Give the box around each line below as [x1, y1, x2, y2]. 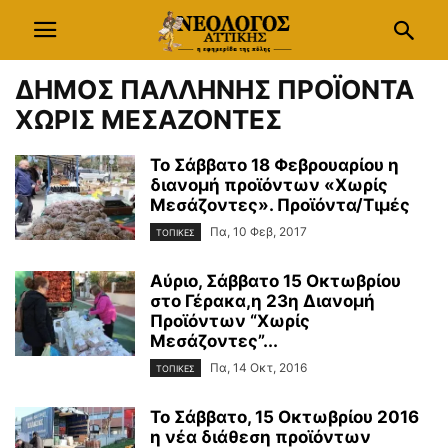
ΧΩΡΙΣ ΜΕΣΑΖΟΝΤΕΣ [15, 104, 282, 135]
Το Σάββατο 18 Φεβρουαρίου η [150, 155, 399, 175]
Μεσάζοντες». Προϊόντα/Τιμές [150, 195, 410, 215]
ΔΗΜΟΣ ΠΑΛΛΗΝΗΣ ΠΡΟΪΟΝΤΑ [15, 74, 414, 105]
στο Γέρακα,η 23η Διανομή [150, 291, 375, 312]
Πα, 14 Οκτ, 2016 [210, 360, 307, 376]
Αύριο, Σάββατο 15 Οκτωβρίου [150, 271, 401, 292]
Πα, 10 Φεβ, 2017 [210, 224, 307, 239]
